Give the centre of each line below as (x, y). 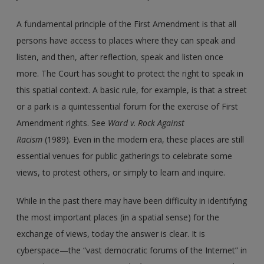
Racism (30, 139)
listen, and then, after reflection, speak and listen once (120, 57)
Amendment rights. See (62, 123)
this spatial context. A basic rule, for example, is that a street (132, 90)
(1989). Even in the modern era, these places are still (143, 139)
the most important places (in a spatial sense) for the (118, 217)
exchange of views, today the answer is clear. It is (111, 233)
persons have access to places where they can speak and (126, 40)
